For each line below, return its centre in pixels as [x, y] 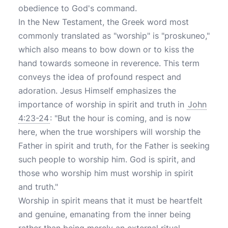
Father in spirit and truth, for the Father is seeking [114, 146]
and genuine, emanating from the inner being [105, 214]
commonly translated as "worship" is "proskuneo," [114, 36]
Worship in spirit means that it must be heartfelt [110, 201]
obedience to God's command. [78, 8]
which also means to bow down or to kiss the [106, 49]
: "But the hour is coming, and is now [120, 118]
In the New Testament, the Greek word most [104, 22]
